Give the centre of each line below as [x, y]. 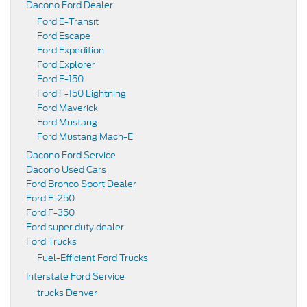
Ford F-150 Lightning [82, 93]
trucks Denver [67, 293]
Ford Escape [64, 36]
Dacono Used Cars [66, 169]
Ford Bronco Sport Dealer [81, 184]
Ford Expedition [71, 50]
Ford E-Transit [68, 21]
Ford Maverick [67, 108]
